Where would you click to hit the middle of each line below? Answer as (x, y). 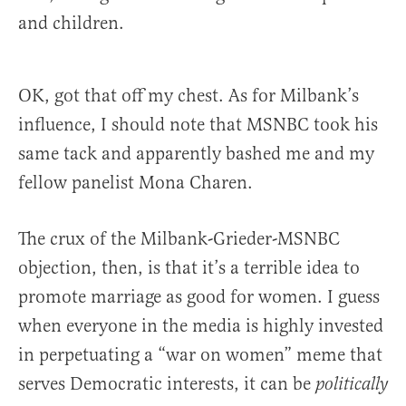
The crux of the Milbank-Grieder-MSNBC (179, 239)
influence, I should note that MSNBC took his (198, 125)
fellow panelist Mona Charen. (135, 183)
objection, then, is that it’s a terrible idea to (189, 268)
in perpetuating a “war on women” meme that (200, 355)
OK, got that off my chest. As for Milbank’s (188, 96)
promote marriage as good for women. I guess (199, 297)
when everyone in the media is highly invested (201, 326)
